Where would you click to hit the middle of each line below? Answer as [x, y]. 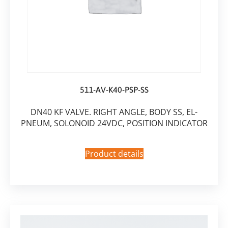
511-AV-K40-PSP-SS [114, 89]
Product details [114, 154]
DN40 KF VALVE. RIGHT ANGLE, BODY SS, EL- [114, 112]
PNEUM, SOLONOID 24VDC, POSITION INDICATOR [114, 123]
